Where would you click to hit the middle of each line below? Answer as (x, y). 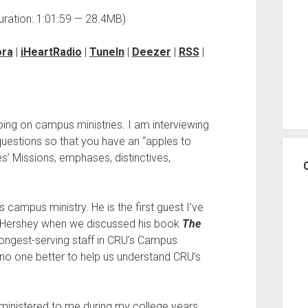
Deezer (151, 52)
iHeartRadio (51, 52)
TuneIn (107, 52)
